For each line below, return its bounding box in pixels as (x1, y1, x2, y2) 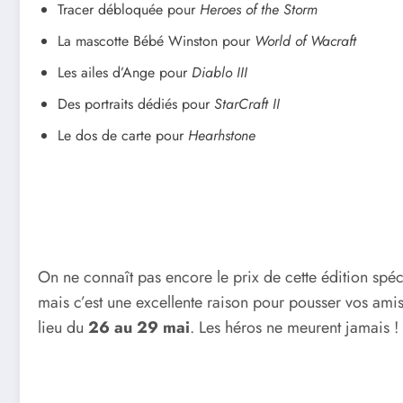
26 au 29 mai (84, 316, 190, 340)
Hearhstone (188, 125, 255, 147)
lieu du (38, 316, 84, 340)
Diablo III (192, 62, 247, 84)
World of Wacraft (255, 31, 356, 52)
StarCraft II (214, 94, 280, 115)
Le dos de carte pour (58, 125, 188, 147)
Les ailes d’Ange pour (58, 62, 192, 84)
